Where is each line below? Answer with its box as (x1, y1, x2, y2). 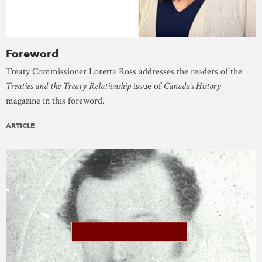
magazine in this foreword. (6, 94, 105, 107)
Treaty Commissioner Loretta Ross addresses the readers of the (6, 65, 242, 78)
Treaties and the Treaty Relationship (6, 80, 131, 92)
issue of (131, 80, 164, 92)
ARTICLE (6, 120, 35, 130)
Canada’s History (164, 80, 221, 92)
